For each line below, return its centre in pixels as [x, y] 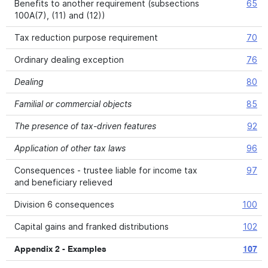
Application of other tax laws [70, 148]
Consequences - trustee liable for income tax [106, 170]
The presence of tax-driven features [85, 126]
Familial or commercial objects [73, 104]
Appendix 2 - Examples [60, 249]
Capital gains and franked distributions [92, 226]
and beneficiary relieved [63, 182]
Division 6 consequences [64, 204]
